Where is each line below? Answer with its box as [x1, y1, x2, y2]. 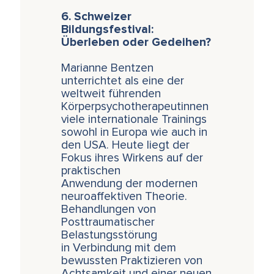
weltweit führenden [61, 88, 161, 100]
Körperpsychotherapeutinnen [61, 101, 209, 113]
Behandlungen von [61, 204, 157, 216]
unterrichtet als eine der [61, 75, 185, 87]
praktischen [61, 165, 121, 177]
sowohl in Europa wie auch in [61, 127, 208, 139]
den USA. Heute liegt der [61, 139, 190, 152]
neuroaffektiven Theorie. [61, 191, 188, 203]
